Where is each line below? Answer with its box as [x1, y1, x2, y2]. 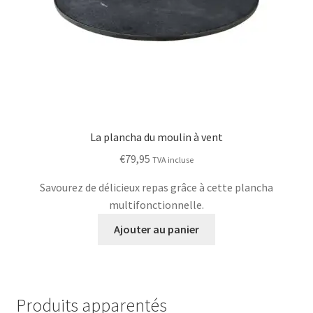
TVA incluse [152, 154, 194, 166]
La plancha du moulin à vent [90, 130, 223, 145]
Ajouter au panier [114, 221, 199, 236]
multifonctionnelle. [109, 198, 204, 212]
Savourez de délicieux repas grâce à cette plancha [40, 180, 273, 195]
